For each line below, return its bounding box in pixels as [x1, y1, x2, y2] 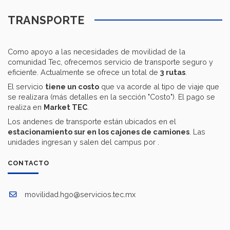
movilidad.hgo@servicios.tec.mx [25, 189, 136, 199]
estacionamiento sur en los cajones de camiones [8, 127, 189, 136]
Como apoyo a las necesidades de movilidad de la [8, 47, 185, 56]
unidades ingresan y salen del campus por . [8, 137, 159, 146]
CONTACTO [8, 159, 49, 167]
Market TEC [44, 102, 87, 111]
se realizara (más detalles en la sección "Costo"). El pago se [8, 92, 215, 101]
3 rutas [160, 67, 185, 76]
